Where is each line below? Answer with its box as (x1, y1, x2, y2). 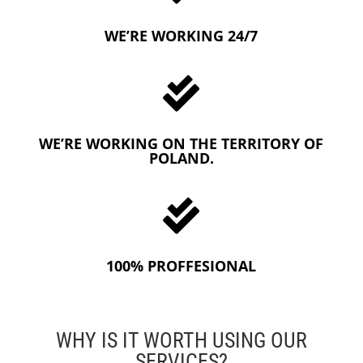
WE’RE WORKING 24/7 (105, 25, 258, 45)
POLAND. (148, 147, 214, 168)
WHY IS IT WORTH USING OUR (55, 327, 307, 352)
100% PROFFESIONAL (106, 255, 257, 275)
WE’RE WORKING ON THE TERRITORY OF (39, 133, 324, 153)
